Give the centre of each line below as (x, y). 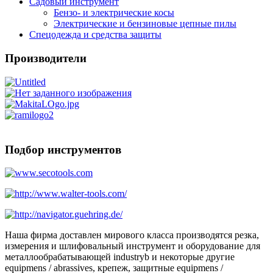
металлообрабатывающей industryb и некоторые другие (120, 257)
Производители (46, 58)
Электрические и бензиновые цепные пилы (145, 24)
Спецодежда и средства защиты (95, 35)
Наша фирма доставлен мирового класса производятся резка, (132, 235)
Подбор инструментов (63, 149)
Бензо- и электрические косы (114, 13)
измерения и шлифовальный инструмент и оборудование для (133, 246)
